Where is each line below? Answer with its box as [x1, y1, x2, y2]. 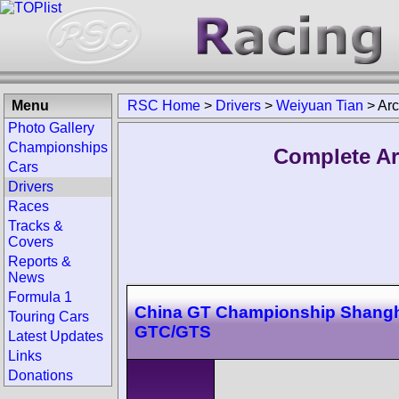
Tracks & [8, 218, 63, 233]
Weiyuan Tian [276, 98, 363, 113]
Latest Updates [8, 329, 103, 344]
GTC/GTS [134, 322, 211, 341]
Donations [8, 368, 73, 383]
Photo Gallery [8, 120, 94, 135]
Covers [8, 234, 53, 249]
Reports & [8, 254, 71, 269]
